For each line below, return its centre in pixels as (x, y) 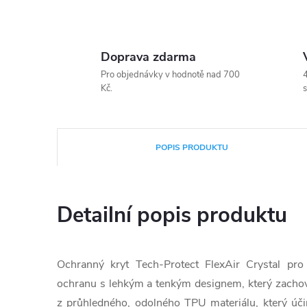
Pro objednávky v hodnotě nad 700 (170, 75)
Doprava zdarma (148, 57)
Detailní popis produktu (172, 215)
